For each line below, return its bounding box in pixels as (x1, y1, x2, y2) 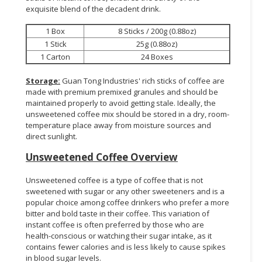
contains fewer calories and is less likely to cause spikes (26, 241, 226, 252)
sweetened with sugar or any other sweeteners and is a (26, 185, 225, 196)
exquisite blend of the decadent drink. (26, 3, 161, 14)
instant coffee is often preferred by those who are (26, 219, 204, 230)
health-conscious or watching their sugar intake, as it (26, 230, 212, 241)
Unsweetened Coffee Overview (26, 150, 178, 164)
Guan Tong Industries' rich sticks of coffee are (62, 75, 225, 86)
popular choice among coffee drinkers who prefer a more (26, 196, 229, 208)
